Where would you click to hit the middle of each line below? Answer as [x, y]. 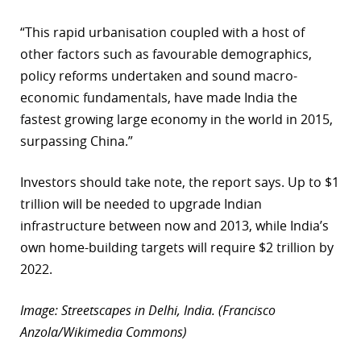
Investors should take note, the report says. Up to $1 [180, 183]
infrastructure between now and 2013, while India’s [174, 226]
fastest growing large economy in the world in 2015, [176, 120]
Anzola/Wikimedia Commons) [104, 332]
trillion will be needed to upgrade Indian [141, 204]
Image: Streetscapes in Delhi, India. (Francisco [148, 311]
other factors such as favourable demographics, [166, 54]
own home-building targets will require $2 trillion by [177, 248]
